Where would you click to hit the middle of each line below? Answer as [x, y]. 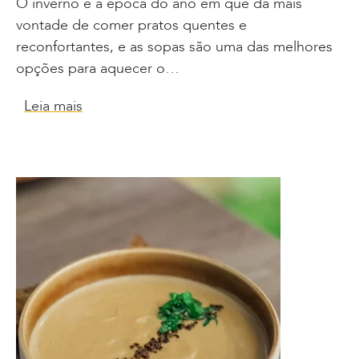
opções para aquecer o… [98, 68]
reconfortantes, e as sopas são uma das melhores [174, 46]
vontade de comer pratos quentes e [131, 25]
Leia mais [53, 106]
